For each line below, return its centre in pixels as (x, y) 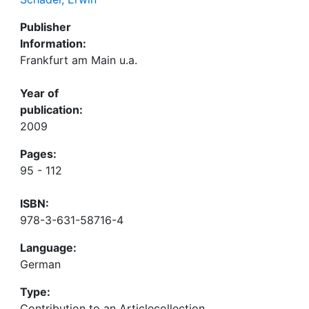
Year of (39, 93)
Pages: (38, 154)
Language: (48, 248)
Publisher (46, 27)
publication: (51, 110)
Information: (53, 43)
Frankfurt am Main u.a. (79, 60)
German (40, 264)
